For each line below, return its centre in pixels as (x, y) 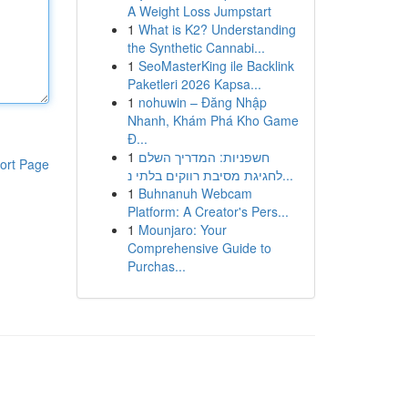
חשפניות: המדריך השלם (204, 157)
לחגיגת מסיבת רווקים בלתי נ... (287, 175)
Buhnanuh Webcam (195, 193)
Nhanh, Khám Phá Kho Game (213, 120)
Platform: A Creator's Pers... (208, 211)
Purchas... (156, 266)
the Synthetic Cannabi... (196, 47)
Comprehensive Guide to (199, 248)
